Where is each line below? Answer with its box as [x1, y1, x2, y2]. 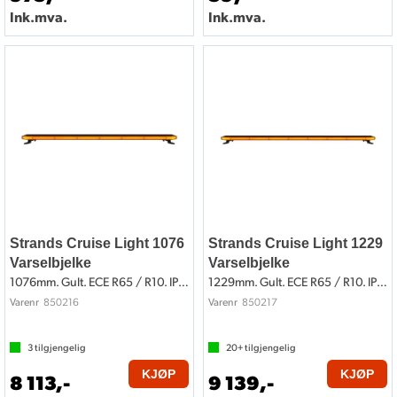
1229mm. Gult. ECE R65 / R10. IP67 [377, 274, 387, 290]
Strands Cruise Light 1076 [10, 236, 184, 252]
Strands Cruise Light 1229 [208, 236, 383, 252]
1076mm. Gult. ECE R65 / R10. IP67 [178, 274, 189, 290]
